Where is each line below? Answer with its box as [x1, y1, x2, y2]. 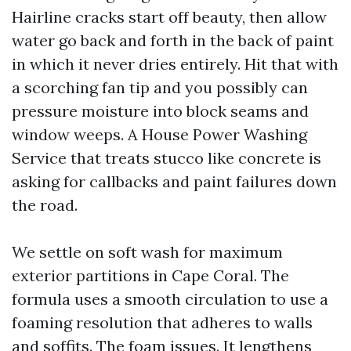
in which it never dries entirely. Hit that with [12, 54, 338, 74]
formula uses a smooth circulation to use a [12, 289, 328, 309]
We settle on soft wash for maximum [12, 242, 283, 262]
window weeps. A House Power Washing [12, 125, 307, 144]
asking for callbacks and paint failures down [12, 172, 337, 191]
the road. [12, 195, 78, 215]
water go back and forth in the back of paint [12, 31, 334, 50]
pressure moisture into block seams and [12, 101, 309, 121]
